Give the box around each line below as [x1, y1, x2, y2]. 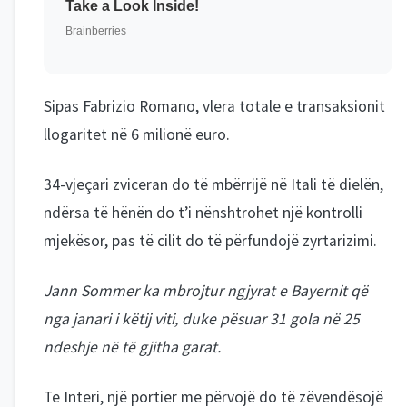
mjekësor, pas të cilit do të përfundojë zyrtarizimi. [44, 231, 377, 251]
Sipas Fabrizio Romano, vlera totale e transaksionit [44, 96, 385, 116]
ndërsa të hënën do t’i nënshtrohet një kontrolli [44, 203, 362, 223]
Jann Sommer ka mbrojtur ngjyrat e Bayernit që [44, 281, 368, 301]
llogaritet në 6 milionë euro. [44, 124, 230, 144]
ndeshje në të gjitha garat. [44, 337, 221, 357]
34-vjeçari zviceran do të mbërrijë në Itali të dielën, [44, 174, 383, 194]
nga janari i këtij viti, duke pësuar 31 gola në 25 [44, 309, 360, 329]
